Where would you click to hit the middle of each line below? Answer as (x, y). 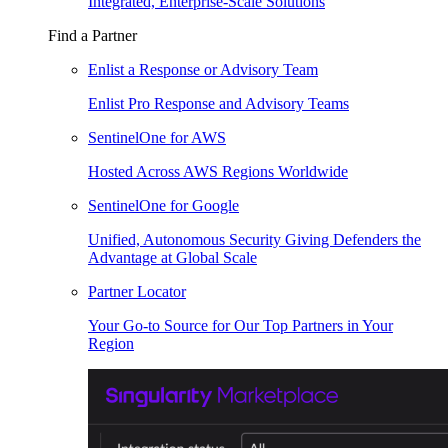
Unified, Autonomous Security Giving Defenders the (254, 239)
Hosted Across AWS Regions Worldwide (218, 171)
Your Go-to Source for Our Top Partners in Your (240, 325)
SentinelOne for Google (163, 205)
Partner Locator (137, 291)
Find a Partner (92, 35)
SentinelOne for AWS (157, 137)
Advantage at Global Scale (172, 257)
